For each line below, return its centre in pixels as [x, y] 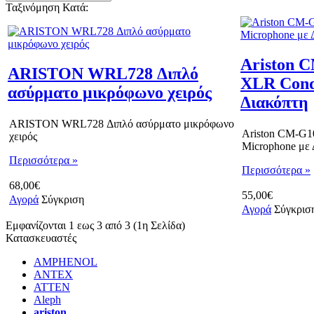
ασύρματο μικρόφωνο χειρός [110, 92]
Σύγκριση [63, 199]
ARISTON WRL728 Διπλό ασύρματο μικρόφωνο [122, 123]
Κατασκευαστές [41, 238]
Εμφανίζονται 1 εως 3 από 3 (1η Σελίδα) [95, 225]
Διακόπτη [274, 102]
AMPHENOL [66, 261]
